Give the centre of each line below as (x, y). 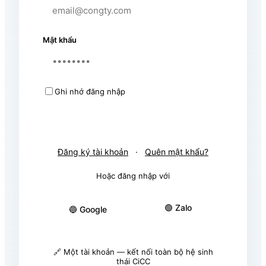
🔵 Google (88, 209)
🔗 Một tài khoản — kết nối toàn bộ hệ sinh (133, 252)
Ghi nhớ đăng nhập (90, 91)
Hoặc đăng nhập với (133, 176)
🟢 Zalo (178, 208)
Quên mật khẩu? (177, 152)
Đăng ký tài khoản (93, 152)
